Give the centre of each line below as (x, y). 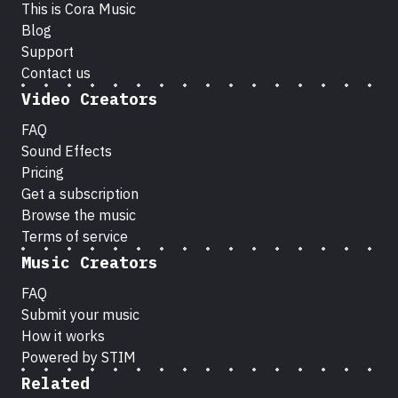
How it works (63, 336)
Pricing (43, 173)
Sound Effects (67, 151)
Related (56, 384)
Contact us (56, 73)
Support (48, 52)
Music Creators (90, 263)
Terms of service (75, 237)
